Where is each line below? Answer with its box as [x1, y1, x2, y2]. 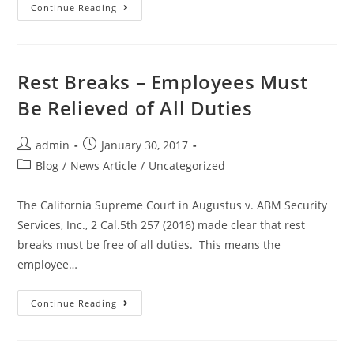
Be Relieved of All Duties [17, 95, 253, 122]
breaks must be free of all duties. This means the [17, 237, 281, 253]
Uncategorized [149, 158, 226, 174]
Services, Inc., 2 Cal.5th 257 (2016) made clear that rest [17, 217, 306, 233]
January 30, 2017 [101, 137, 189, 153]
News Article [70, 158, 137, 174]
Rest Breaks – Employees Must [17, 69, 308, 96]
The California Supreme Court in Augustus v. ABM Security [17, 198, 328, 213]
